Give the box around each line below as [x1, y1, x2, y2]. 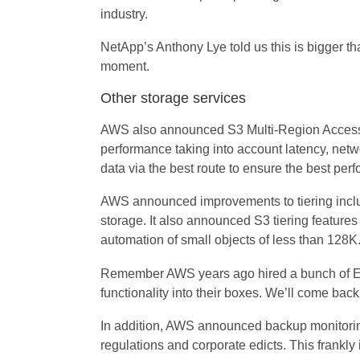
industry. [100, 6, 148, 21]
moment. [100, 59, 149, 74]
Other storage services [100, 90, 246, 107]
